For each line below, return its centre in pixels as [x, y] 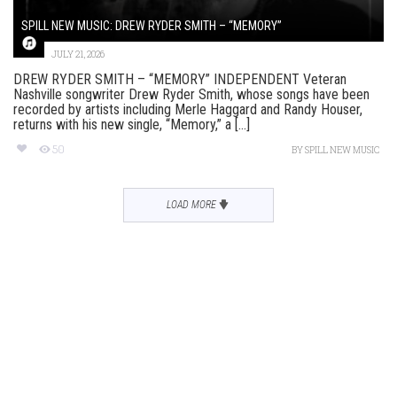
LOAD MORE [191, 204]
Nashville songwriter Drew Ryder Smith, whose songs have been [191, 94]
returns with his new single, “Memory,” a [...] [132, 124]
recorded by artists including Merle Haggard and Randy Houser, [188, 109]
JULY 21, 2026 [78, 54]
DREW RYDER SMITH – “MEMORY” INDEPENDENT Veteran [180, 79]
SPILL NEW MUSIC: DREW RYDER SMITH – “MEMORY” [152, 25]
